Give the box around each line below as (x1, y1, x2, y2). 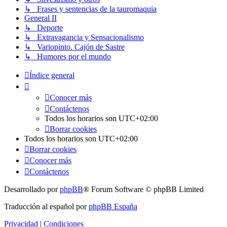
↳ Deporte (24, 23, 63, 32)
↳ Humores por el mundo (24, 52, 111, 61)
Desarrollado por (4, 185, 60, 194)
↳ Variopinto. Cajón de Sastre (24, 43, 125, 52)
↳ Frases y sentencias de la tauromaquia (24, 5, 157, 14)
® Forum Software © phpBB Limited (83, 185, 204, 194)
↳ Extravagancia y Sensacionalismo (24, 33, 144, 42)
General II (24, 14, 57, 23)
